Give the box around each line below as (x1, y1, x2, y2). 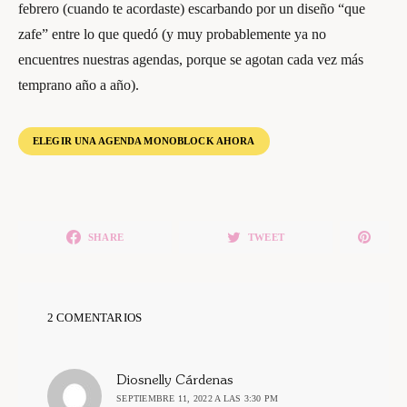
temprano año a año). (18, 77, 139, 94)
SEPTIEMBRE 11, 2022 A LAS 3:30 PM (116, 393, 279, 404)
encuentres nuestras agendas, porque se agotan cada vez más (18, 52, 363, 68)
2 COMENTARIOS (47, 312, 143, 325)
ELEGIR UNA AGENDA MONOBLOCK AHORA (33, 135, 255, 147)
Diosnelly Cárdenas (116, 374, 233, 389)
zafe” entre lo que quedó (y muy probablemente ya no (18, 26, 326, 43)
